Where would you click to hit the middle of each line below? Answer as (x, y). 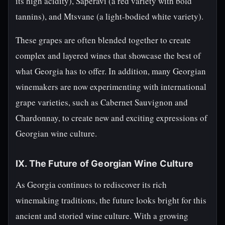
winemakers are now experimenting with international (111, 87)
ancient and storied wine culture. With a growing (102, 216)
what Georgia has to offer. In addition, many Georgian (111, 71)
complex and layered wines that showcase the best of (108, 55)
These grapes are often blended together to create (103, 40)
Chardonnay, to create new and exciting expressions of (111, 118)
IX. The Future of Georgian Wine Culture (105, 163)
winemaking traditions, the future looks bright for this (111, 200)
